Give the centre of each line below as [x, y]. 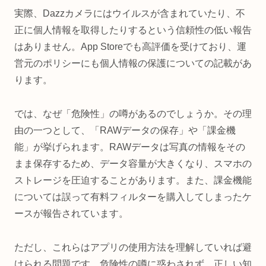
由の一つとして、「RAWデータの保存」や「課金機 [125, 131]
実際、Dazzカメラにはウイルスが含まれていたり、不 [130, 14]
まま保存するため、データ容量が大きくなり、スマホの [133, 164]
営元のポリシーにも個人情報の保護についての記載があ [133, 64]
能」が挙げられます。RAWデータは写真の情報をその [130, 147]
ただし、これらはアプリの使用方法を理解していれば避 [133, 248]
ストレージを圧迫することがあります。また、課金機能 [133, 180]
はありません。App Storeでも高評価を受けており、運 [130, 47]
